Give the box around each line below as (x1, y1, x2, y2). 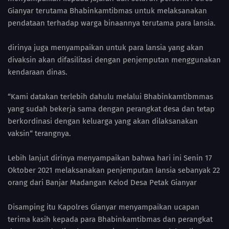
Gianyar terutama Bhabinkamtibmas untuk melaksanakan (8, 6, 207, 15)
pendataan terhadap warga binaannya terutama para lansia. (8, 18, 216, 28)
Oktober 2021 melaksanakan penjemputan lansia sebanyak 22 (8, 165, 220, 175)
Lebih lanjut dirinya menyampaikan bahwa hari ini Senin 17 (8, 153, 212, 163)
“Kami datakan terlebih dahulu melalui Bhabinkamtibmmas (8, 91, 213, 101)
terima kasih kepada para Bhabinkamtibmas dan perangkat (8, 214, 213, 224)
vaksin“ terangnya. (8, 128, 71, 138)
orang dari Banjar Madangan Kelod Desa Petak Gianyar (8, 177, 197, 187)
